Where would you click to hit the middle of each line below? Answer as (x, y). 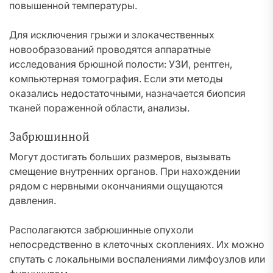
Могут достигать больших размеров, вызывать (120, 157)
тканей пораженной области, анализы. (99, 108)
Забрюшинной (49, 136)
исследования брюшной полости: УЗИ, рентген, (121, 64)
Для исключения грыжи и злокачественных (112, 35)
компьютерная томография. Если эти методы (116, 79)
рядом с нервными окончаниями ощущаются (116, 186)
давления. (33, 200)
